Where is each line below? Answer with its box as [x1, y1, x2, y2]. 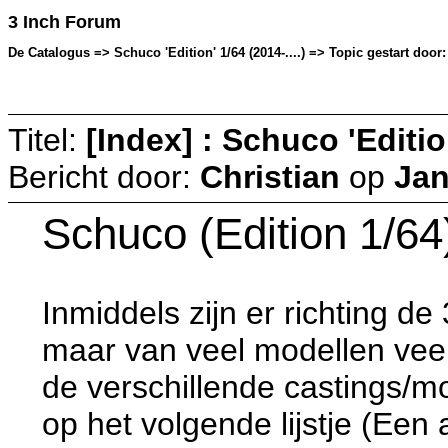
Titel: [8, 121, 86, 158]
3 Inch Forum [8, 12, 121, 33]
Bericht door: [8, 158, 200, 195]
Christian [200, 158, 340, 195]
